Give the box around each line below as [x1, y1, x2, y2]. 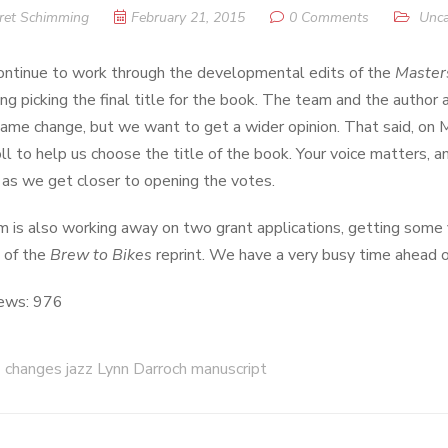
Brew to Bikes [50, 244, 152, 266]
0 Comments [289, 8, 369, 27]
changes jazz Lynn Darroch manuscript [5, 358, 267, 380]
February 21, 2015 [131, 8, 245, 27]
